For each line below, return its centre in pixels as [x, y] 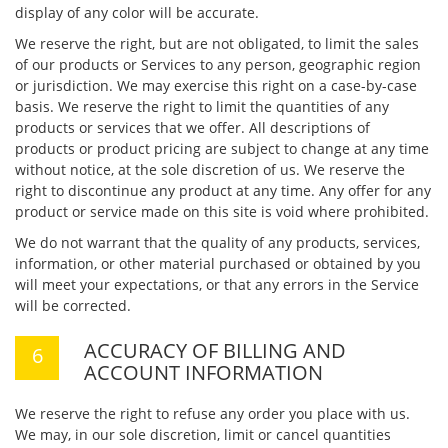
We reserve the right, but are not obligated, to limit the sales [217, 43]
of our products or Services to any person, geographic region [218, 64]
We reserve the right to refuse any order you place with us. [212, 413]
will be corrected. [73, 305]
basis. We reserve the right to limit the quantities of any [202, 106]
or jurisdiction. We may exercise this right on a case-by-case [216, 85]
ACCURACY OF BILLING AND [215, 350]
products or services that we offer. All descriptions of [192, 127]
